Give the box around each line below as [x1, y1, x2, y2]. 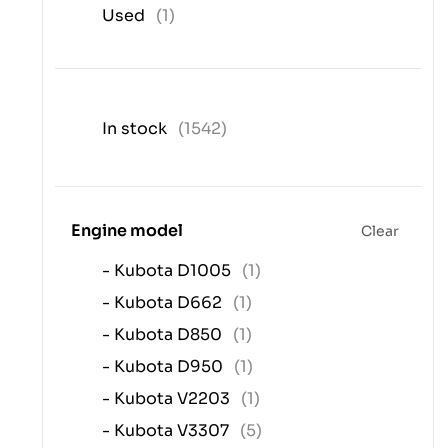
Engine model [71, 220, 183, 242]
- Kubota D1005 [102, 260, 235, 282]
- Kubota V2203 [102, 388, 234, 410]
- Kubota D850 [102, 324, 226, 346]
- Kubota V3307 [102, 420, 233, 442]
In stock [102, 118, 171, 140]
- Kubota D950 [102, 356, 227, 378]
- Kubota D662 [102, 292, 226, 314]
